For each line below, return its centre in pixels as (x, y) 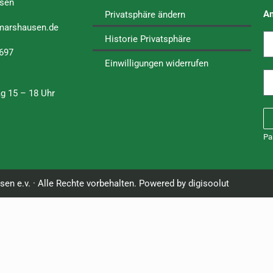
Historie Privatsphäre (148, 39)
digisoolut (208, 183)
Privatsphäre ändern (145, 15)
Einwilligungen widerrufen (157, 63)
